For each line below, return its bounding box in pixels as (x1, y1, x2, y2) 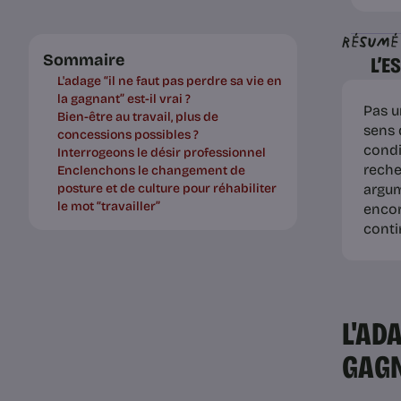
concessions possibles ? (57, 126, 199, 142)
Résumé (342, 31, 398, 52)
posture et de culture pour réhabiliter (57, 180, 277, 196)
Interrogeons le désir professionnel (57, 144, 266, 160)
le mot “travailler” (57, 198, 160, 214)
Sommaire (43, 49, 124, 70)
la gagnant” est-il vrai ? (57, 90, 191, 107)
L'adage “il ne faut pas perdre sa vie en (57, 73, 282, 89)
